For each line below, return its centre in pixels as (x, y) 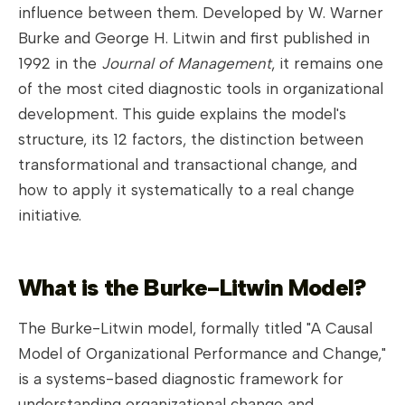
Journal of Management (186, 63)
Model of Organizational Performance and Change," (202, 353)
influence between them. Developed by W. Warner (201, 12)
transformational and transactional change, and (188, 164)
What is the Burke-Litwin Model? (193, 287)
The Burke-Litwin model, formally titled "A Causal (195, 328)
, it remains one (327, 63)
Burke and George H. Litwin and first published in (194, 38)
